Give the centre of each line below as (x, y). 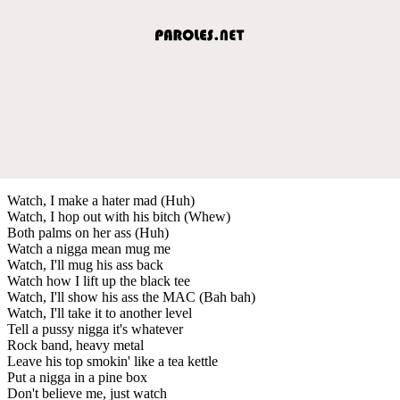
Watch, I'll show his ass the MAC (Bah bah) (131, 296)
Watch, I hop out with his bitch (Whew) (119, 216)
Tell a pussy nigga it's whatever (95, 329)
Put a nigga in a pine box (77, 377)
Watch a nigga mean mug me (89, 248)
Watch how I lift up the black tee (99, 280)
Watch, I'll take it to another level (100, 312)
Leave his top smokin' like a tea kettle (112, 361)
